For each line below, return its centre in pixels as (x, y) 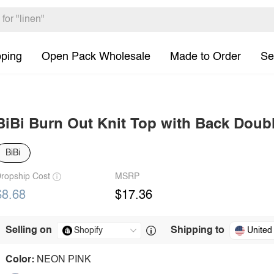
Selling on (29, 231)
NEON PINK (64, 260)
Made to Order (206, 57)
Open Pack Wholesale (96, 57)
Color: (20, 260)
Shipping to (198, 231)
